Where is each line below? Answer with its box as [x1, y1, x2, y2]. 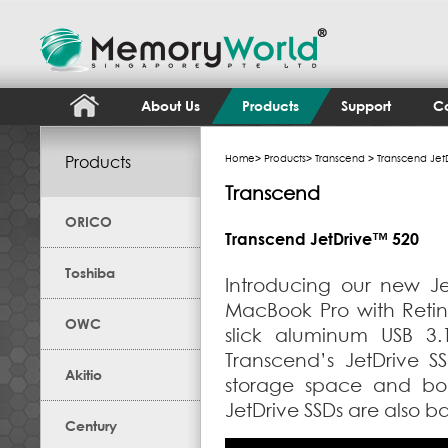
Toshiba [65, 264, 115, 281]
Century [65, 417, 117, 434]
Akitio [65, 366, 102, 383]
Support [341, 97, 391, 114]
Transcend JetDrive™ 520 [225, 229, 419, 249]
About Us [141, 97, 200, 114]
